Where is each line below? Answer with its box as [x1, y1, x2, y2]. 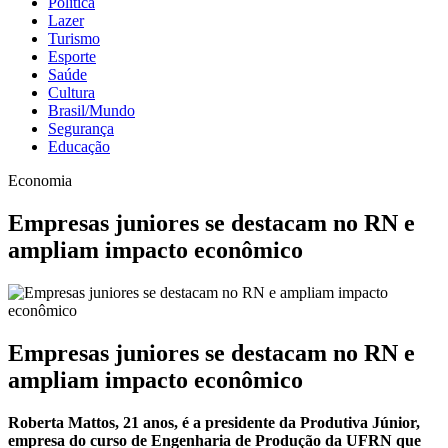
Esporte [48, 48, 96, 65]
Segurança [48, 120, 114, 137]
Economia [8, 172, 72, 189]
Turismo [48, 30, 100, 47]
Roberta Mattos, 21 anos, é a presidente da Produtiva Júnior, [8, 413, 420, 431]
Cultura [48, 84, 95, 101]
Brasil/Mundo [48, 102, 135, 119]
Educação [48, 138, 110, 155]
